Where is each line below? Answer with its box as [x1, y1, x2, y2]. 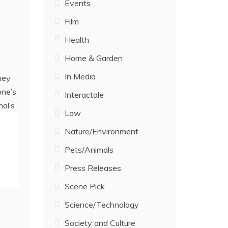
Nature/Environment [65, 126, 139, 136]
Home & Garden [65, 53, 123, 63]
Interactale [65, 90, 104, 100]
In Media [65, 71, 96, 81]
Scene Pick [65, 181, 105, 191]
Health [65, 35, 90, 45]
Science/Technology [65, 199, 139, 210]
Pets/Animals [65, 145, 114, 155]
